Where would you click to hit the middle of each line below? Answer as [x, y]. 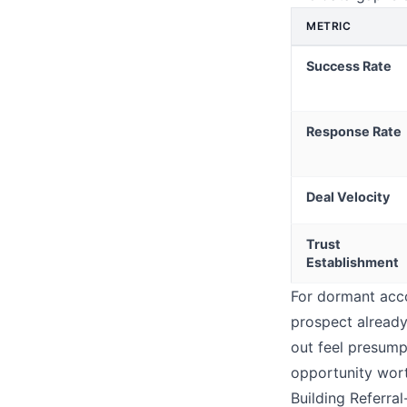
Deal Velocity [348, 197]
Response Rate [354, 132]
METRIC [329, 26]
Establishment [352, 263]
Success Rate [349, 66]
